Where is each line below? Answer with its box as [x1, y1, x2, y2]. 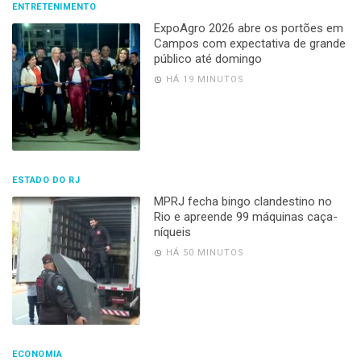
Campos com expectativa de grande [153, 35, 346, 51]
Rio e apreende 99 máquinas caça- [153, 210, 338, 225]
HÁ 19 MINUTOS [165, 73, 244, 85]
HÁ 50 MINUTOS [165, 247, 244, 259]
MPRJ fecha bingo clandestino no [153, 194, 332, 210]
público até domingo [153, 51, 262, 66]
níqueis [153, 225, 191, 240]
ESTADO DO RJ [12, 175, 80, 186]
